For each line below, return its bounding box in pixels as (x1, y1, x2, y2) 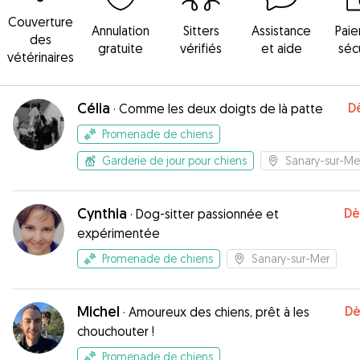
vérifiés (180, 40, 222, 56)
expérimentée (77, 225, 160, 241)
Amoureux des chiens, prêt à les (129, 304, 309, 320)
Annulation (92, 22, 149, 39)
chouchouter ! (77, 323, 154, 339)
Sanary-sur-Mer (252, 252, 329, 265)
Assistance (252, 22, 311, 39)
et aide (260, 40, 302, 56)
